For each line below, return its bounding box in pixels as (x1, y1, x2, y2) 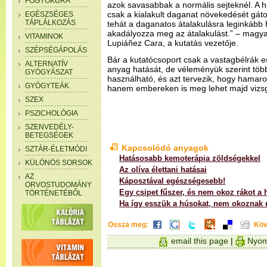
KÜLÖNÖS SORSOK (25, 159, 92, 167)
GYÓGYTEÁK (25, 82, 69, 90)
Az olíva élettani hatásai (119, 165, 207, 174)
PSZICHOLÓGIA (25, 109, 78, 117)
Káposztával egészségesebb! (119, 176, 225, 185)
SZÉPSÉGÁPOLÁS (25, 46, 87, 54)
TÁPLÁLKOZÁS (25, 18, 76, 27)
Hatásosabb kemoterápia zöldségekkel (119, 154, 260, 163)
